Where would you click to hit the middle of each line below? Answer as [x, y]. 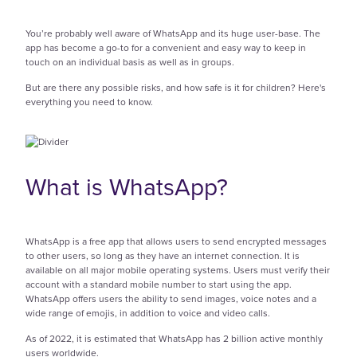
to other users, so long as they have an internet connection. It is [163, 255]
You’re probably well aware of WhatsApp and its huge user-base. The [173, 34]
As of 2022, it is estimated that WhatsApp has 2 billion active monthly [174, 338]
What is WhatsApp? [127, 187]
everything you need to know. [89, 102]
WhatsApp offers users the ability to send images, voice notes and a [171, 298]
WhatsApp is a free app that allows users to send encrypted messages [176, 241]
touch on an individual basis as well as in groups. [130, 63]
